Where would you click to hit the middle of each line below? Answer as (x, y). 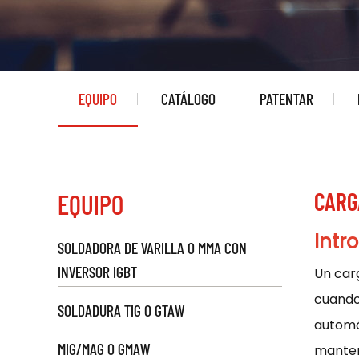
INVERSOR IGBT (97, 272)
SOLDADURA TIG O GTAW (121, 310)
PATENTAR (286, 99)
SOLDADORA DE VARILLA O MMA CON (152, 248)
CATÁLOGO (188, 99)
